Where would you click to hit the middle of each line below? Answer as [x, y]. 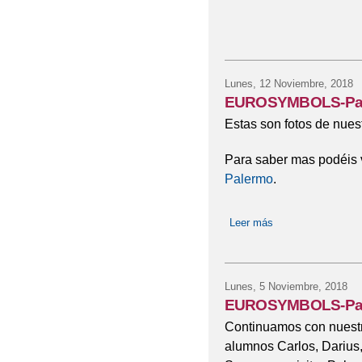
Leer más [251, 223]
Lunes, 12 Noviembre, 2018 [288, 84]
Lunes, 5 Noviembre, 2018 [286, 287]
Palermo [248, 179]
